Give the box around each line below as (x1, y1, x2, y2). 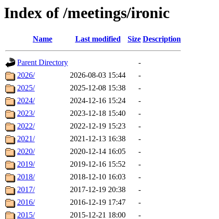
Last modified (75, 35, 121, 44)
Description (143, 35, 181, 44)
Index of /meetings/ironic (4, 4, 170, 22)
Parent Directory (17, 58, 68, 67)
